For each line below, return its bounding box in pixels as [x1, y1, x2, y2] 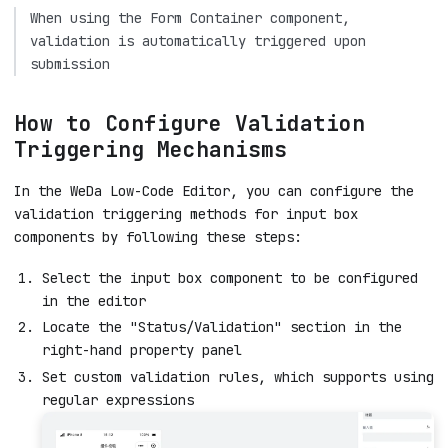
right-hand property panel [42, 341, 242, 360]
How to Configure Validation [14, 109, 365, 137]
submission [30, 54, 110, 73]
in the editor [42, 291, 146, 310]
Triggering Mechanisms [14, 135, 287, 163]
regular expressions [42, 390, 194, 409]
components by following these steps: [14, 228, 302, 247]
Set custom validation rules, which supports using [42, 367, 434, 386]
